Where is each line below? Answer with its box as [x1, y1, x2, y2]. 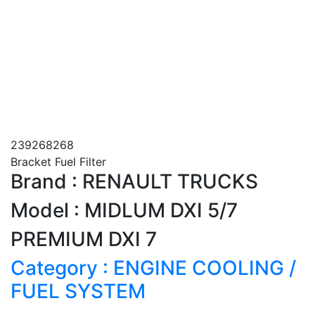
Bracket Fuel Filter [11, 154, 106, 169]
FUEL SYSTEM [11, 278, 146, 303]
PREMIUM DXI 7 [11, 226, 157, 251]
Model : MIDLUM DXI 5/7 [11, 198, 238, 222]
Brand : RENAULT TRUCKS [11, 169, 258, 193]
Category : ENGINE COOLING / [11, 255, 296, 280]
